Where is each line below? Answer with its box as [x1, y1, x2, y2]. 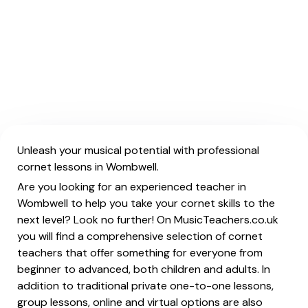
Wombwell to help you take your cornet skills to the [17, 196, 275, 210]
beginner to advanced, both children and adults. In [17, 262, 270, 276]
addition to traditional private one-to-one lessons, [17, 278, 274, 293]
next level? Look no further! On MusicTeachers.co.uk [17, 212, 278, 227]
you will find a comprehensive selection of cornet [17, 229, 263, 243]
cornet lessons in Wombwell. [17, 159, 159, 174]
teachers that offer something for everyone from [17, 245, 263, 260]
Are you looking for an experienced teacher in [17, 179, 246, 194]
